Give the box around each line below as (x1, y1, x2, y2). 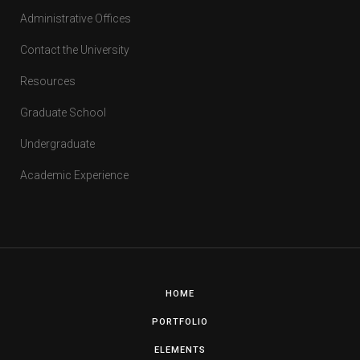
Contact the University (20, 43, 129, 56)
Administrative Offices (20, 12, 131, 25)
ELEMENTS (154, 345, 206, 355)
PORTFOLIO (152, 317, 208, 327)
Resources (20, 75, 76, 88)
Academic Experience (20, 169, 129, 182)
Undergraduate (20, 137, 95, 150)
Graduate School (20, 106, 106, 119)
